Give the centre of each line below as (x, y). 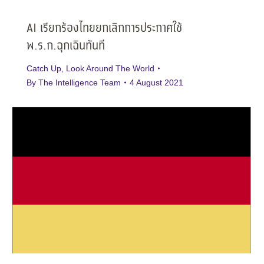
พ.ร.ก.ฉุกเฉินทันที (66, 46)
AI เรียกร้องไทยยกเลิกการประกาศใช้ (104, 29)
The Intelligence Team (80, 82)
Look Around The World (110, 68)
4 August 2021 (156, 82)
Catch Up (44, 68)
